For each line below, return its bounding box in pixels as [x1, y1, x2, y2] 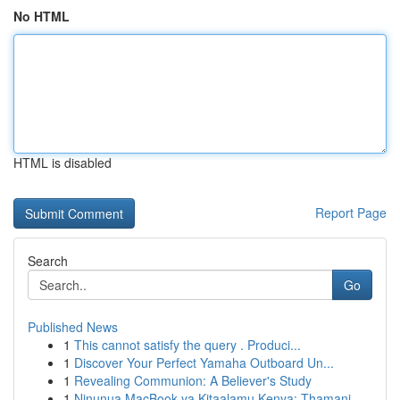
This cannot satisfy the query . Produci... [74, 336, 301, 354]
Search [28, 252, 68, 270]
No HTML [13, 7, 70, 25]
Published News [28, 318, 118, 336]
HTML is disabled [13, 154, 112, 171]
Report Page [315, 204, 387, 221]
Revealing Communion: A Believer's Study [74, 371, 312, 389]
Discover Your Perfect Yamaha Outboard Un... [74, 354, 334, 371]
